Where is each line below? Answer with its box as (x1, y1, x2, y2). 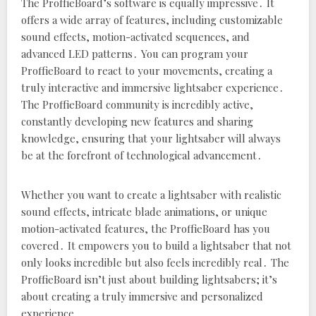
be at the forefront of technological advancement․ (21, 148, 262, 162)
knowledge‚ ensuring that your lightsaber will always (21, 131, 281, 145)
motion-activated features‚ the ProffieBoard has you (21, 221, 270, 236)
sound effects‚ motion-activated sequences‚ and (21, 30, 250, 44)
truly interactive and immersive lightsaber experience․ (21, 80, 284, 95)
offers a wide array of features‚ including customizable (21, 13, 283, 27)
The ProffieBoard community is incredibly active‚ (21, 97, 253, 111)
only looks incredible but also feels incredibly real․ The (21, 255, 289, 269)
